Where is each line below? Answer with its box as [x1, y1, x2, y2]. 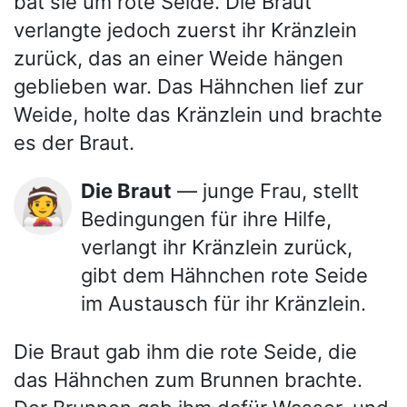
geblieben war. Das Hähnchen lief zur [14, 74, 363, 98]
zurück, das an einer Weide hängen [14, 45, 343, 70]
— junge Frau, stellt [172, 178, 359, 203]
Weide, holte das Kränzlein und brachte [14, 102, 382, 126]
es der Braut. [14, 130, 134, 154]
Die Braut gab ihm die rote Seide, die [14, 339, 357, 363]
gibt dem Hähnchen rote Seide [81, 263, 368, 287]
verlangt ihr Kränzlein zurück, [81, 234, 352, 259]
